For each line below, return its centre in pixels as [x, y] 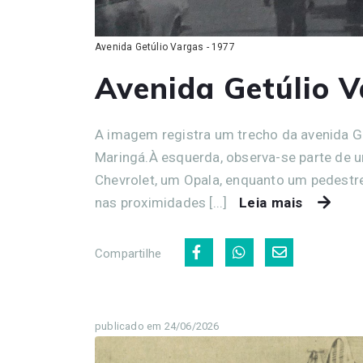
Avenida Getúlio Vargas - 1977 [165, 47]
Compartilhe [128, 253]
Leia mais [271, 202]
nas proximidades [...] [163, 202]
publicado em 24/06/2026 [157, 326]
